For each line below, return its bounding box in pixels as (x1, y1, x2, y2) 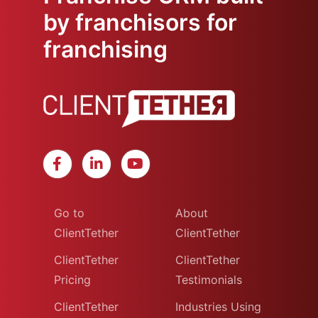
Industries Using (175, 300, 261, 314)
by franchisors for (43, 9, 237, 36)
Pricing (53, 273, 91, 287)
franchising (43, 35, 168, 63)
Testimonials (175, 273, 242, 287)
